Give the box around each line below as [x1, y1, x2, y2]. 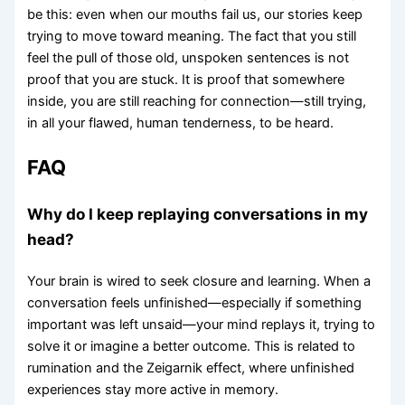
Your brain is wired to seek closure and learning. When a [27, 272, 372, 289]
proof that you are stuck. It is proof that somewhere [27, 71, 345, 89]
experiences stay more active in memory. [27, 381, 279, 398]
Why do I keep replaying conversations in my [27, 203, 369, 223]
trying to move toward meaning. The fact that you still [27, 28, 357, 45]
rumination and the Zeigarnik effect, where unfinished [27, 359, 355, 376]
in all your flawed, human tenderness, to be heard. [27, 115, 334, 132]
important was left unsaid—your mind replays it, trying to [27, 316, 376, 333]
